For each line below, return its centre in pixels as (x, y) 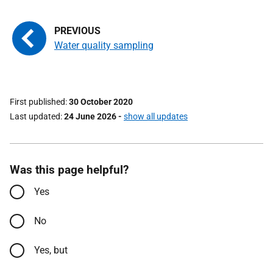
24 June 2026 (90, 116)
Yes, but (51, 250)
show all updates (156, 116)
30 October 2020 (101, 102)
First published (37, 102)
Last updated (35, 116)
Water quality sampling (104, 45)
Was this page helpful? (69, 170)
